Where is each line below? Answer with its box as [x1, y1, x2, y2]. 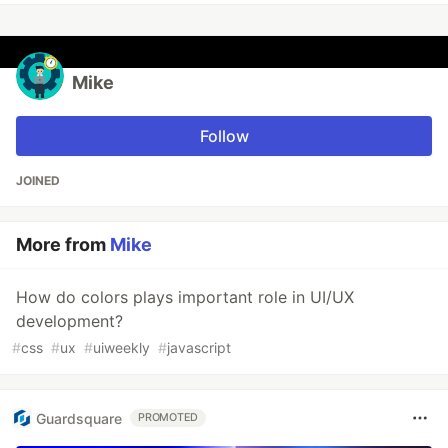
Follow [199, 126, 249, 147]
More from [16, 234, 110, 256]
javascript [167, 339, 231, 357]
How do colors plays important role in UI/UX [16, 287, 354, 308]
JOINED [16, 173, 60, 189]
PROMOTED [138, 411, 199, 425]
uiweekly [93, 339, 150, 357]
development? [16, 311, 123, 332]
